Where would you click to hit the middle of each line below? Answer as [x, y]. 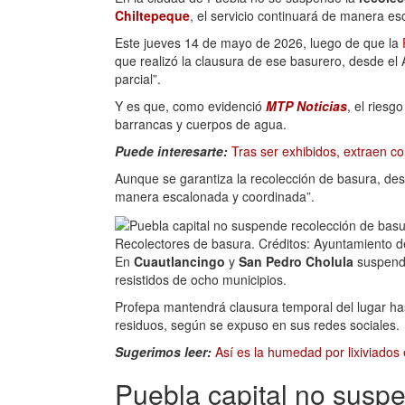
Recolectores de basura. [187, 243]
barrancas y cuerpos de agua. [201, 123]
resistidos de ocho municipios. [201, 279]
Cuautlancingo [181, 261]
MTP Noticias [306, 105]
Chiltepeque [152, 15]
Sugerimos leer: [165, 351]
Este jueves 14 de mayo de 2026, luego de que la [259, 42]
